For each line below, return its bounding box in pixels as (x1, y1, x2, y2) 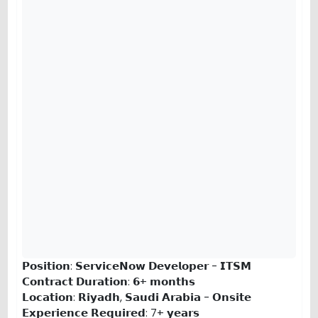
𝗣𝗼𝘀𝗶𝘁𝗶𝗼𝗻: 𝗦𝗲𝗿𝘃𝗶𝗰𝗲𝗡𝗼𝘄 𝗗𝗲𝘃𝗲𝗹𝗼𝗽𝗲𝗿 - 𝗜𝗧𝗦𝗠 (22, 258, 251, 274)
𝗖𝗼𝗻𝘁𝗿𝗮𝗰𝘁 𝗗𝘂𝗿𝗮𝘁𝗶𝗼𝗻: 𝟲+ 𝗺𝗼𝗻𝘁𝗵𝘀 (22, 274, 195, 290)
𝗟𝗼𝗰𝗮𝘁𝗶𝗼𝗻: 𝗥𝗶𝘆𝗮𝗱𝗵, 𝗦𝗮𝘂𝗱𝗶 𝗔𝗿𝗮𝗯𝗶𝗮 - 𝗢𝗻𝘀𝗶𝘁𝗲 (22, 290, 251, 305)
